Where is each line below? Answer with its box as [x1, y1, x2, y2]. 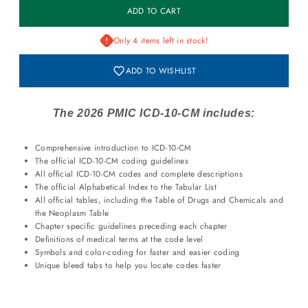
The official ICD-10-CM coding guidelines [34, 154, 188, 166]
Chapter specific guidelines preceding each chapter [34, 219, 228, 232]
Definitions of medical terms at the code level [34, 232, 203, 245]
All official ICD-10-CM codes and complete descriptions [34, 167, 243, 179]
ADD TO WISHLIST [125, 64, 197, 76]
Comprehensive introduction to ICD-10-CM [34, 141, 192, 153]
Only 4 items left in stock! [113, 34, 208, 46]
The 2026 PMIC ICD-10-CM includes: [52, 107, 256, 119]
